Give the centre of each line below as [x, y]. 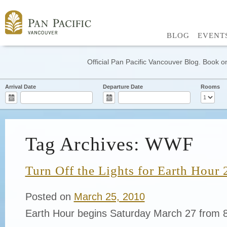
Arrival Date [21, 87]
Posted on [48, 196]
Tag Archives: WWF [109, 144]
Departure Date [123, 87]
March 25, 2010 [109, 196]
